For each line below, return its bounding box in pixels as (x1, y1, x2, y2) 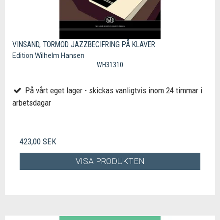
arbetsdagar (12, 98, 51, 108)
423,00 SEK (20, 137, 56, 147)
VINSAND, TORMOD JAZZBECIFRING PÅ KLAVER (12, 40, 155, 50)
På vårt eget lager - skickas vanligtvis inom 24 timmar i (23, 85, 202, 96)
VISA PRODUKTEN (75, 156, 145, 166)
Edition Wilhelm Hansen (12, 52, 84, 60)
